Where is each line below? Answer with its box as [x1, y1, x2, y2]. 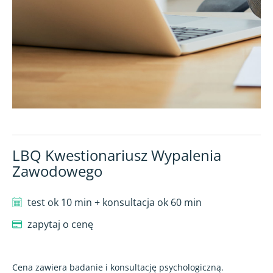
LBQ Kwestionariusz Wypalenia [12, 144, 221, 165]
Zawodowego [12, 160, 102, 181]
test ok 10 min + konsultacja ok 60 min [27, 195, 202, 209]
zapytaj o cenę [27, 217, 93, 231]
